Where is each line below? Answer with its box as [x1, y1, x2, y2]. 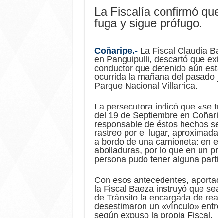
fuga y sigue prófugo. [94, 16, 202, 30]
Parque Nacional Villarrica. [94, 80, 198, 91]
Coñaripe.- [94, 45, 138, 55]
